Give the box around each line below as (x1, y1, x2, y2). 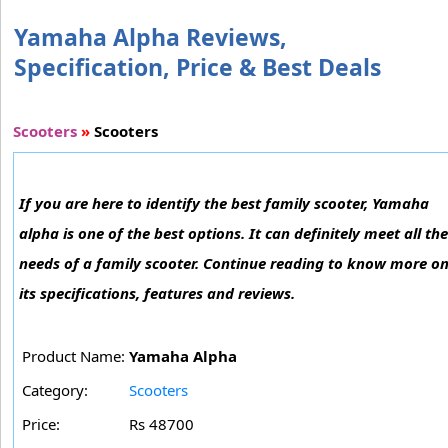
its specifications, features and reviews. (19, 282, 295, 303)
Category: (22, 379, 88, 400)
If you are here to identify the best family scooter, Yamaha (19, 192, 429, 213)
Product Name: (22, 345, 125, 366)
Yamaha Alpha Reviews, (14, 20, 287, 53)
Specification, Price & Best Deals (14, 50, 381, 83)
